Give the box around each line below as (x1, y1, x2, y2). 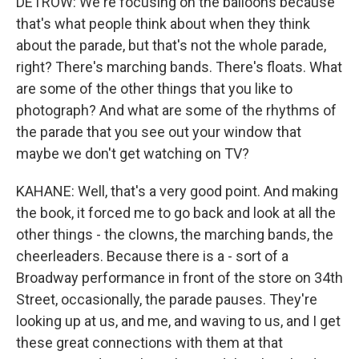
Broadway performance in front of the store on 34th (16, 269, 343, 286)
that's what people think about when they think (16, 15, 310, 32)
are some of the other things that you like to (16, 80, 292, 97)
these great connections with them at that (16, 334, 283, 351)
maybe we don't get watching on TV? (16, 145, 249, 162)
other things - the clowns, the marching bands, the (16, 226, 333, 243)
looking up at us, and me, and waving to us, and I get (16, 313, 341, 329)
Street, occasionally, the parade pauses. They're (16, 291, 317, 308)
